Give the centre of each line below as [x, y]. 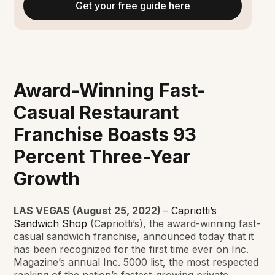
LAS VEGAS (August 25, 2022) [89, 211]
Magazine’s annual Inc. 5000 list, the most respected [136, 262]
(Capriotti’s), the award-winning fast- [174, 224]
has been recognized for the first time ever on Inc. [131, 250]
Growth [47, 179]
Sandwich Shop [51, 224]
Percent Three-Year [103, 157]
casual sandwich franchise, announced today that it [134, 237]
